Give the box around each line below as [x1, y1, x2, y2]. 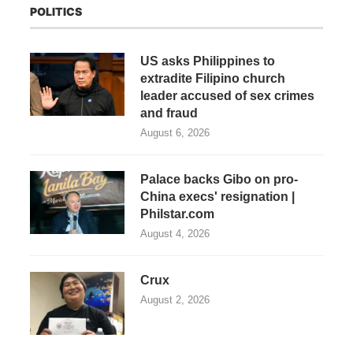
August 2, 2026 [140, 294, 210, 307]
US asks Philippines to [140, 54, 275, 69]
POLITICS [30, 5, 82, 19]
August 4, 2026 [140, 228, 210, 240]
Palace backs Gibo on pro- [140, 173, 298, 187]
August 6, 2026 [140, 127, 210, 139]
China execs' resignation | [140, 190, 295, 204]
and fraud [140, 106, 198, 121]
